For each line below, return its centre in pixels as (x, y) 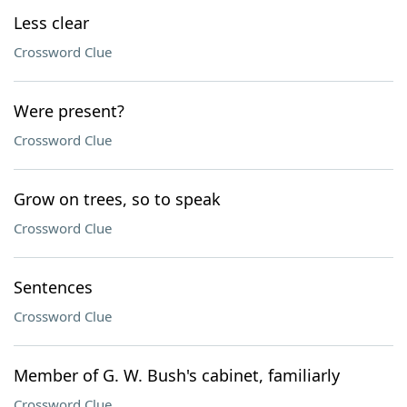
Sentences (53, 287)
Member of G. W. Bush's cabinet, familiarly (177, 375)
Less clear (51, 23)
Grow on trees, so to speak (117, 199)
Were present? (69, 111)
